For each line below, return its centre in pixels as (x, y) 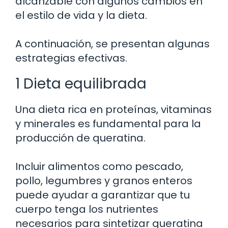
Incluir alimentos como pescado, (99, 167)
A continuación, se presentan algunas (112, 44)
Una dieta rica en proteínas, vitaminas (113, 110)
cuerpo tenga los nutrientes (87, 209)
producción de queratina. (80, 138)
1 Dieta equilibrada (81, 84)
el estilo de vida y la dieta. (81, 16)
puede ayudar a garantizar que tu (103, 195)
